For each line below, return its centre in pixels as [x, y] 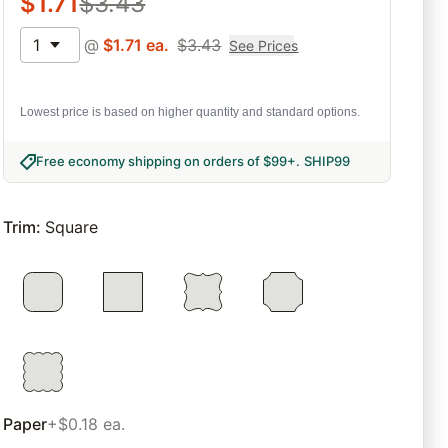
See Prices [264, 45]
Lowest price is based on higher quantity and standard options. [190, 112]
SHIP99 [327, 161]
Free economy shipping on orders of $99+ [166, 161]
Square [72, 227]
